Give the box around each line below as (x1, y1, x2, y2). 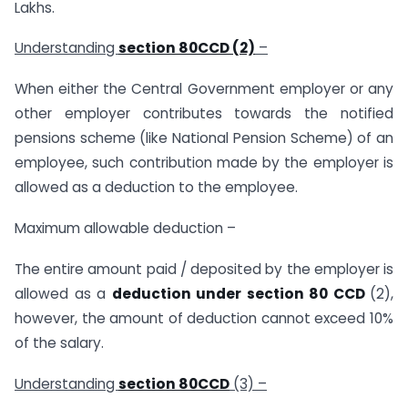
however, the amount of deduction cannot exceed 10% (15, 308, 393, 328)
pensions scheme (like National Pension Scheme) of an (15, 128, 393, 148)
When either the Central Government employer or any (15, 79, 393, 99)
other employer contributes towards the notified (15, 104, 393, 124)
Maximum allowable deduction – (15, 218, 236, 238)
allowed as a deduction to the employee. (15, 178, 298, 198)
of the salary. (15, 332, 104, 352)
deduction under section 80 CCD (111, 283, 370, 303)
